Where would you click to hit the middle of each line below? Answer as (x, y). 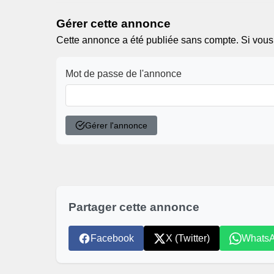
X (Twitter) (188, 238)
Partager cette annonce (134, 207)
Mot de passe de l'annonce (124, 74)
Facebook (112, 238)
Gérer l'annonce (116, 125)
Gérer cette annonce (113, 24)
